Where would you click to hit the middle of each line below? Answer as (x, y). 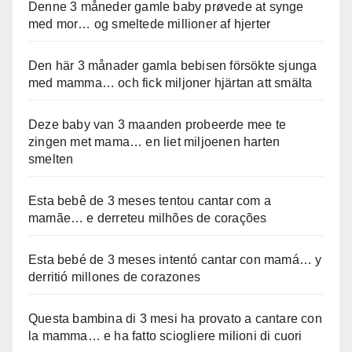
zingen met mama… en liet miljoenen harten (154, 141)
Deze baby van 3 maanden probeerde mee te (158, 124)
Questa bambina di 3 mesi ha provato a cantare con (175, 318)
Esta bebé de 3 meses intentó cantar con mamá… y (175, 259)
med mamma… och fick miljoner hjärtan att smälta (170, 82)
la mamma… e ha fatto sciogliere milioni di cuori (165, 335)
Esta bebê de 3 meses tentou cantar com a (150, 200)
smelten (51, 159)
